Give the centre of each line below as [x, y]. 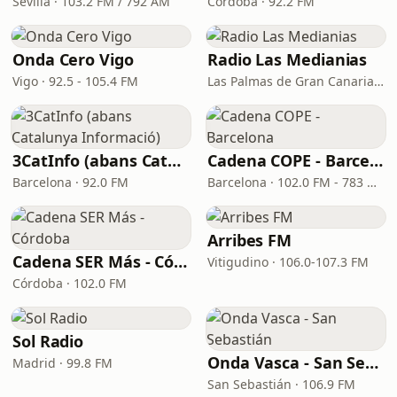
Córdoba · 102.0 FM [70, 283]
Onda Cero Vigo [73, 59]
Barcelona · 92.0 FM [70, 182]
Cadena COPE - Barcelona [377, 160]
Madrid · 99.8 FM [62, 363]
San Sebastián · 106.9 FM [281, 384]
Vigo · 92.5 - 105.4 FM [75, 81]
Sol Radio [48, 341]
